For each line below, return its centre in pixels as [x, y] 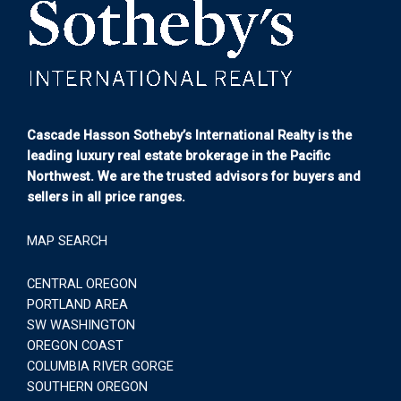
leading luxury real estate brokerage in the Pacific [179, 156]
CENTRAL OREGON [82, 284]
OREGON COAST [75, 346]
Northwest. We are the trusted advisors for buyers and [194, 177]
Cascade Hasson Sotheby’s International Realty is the [189, 136]
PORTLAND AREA [77, 305]
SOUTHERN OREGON [87, 387]
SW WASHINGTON [81, 325]
